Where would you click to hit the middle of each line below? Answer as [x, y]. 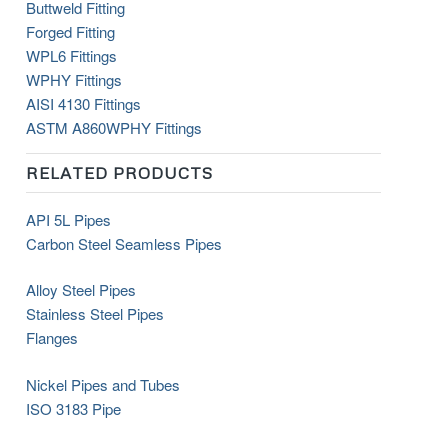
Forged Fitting [71, 31]
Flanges [52, 338]
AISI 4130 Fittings [84, 103]
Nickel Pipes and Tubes [103, 384]
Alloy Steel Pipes [81, 290]
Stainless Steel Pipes [95, 314]
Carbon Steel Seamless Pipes [124, 243]
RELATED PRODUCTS [120, 172]
